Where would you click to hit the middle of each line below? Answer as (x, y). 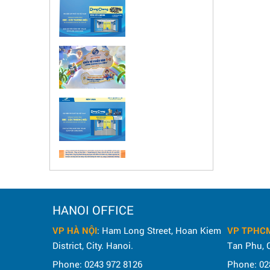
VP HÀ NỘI (75, 230)
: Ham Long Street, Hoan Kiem (159, 230)
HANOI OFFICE (93, 210)
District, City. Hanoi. (93, 245)
